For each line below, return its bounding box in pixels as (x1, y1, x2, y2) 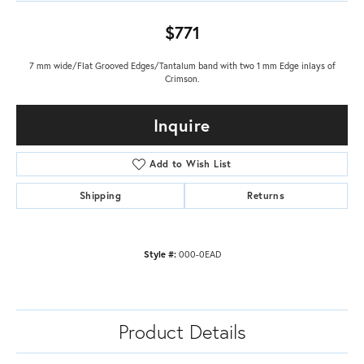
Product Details (118, 318, 246, 345)
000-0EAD (178, 248, 221, 261)
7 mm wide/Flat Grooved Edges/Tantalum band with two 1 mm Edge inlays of (28, 59, 336, 72)
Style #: (143, 248, 176, 261)
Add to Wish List (149, 158, 232, 171)
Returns (247, 189, 285, 202)
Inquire (153, 114, 211, 137)
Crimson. (164, 72, 200, 85)
